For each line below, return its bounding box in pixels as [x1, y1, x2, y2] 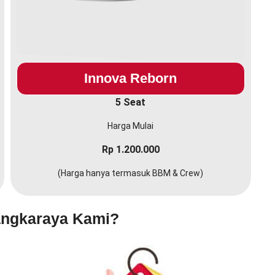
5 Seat [115, 96, 146, 109]
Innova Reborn [84, 71, 177, 87]
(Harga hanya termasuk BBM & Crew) [58, 168, 204, 179]
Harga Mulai [107, 121, 154, 131]
